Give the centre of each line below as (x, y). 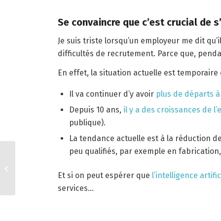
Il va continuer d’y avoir (113, 94)
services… (76, 188)
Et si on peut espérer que (105, 175)
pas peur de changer (46, 168)
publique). (88, 122)
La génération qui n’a (47, 158)
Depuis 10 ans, (96, 110)
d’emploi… (32, 178)
